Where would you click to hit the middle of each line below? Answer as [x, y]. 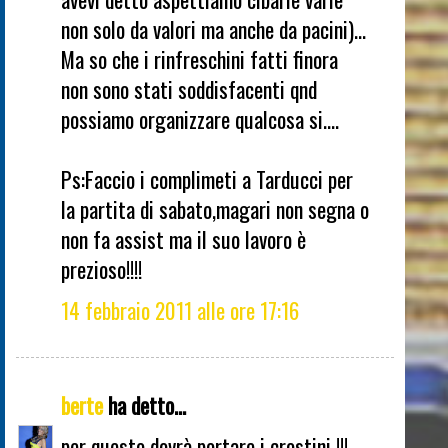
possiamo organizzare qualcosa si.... [200, 118]
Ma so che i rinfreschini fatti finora [199, 58]
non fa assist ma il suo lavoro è [183, 238]
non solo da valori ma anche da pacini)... [213, 28]
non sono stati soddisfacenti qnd [189, 88]
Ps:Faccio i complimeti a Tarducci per [207, 178]
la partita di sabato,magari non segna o [215, 208]
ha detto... [144, 405]
